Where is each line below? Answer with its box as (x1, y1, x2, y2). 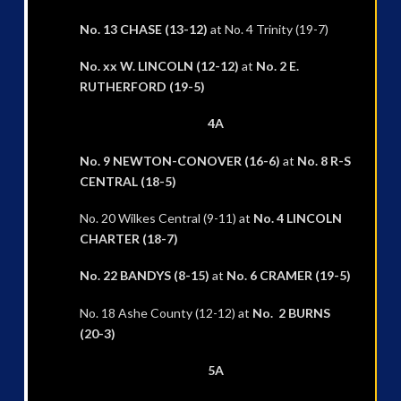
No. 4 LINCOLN (252, 210, 342, 226)
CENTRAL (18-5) (79, 173, 176, 189)
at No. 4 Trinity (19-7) (207, 21, 328, 37)
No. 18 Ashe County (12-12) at (79, 304, 250, 320)
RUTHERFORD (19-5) (79, 78, 205, 94)
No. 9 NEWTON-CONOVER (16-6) (79, 152, 283, 168)
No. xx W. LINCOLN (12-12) (79, 57, 239, 73)
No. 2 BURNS (249, 304, 330, 320)
